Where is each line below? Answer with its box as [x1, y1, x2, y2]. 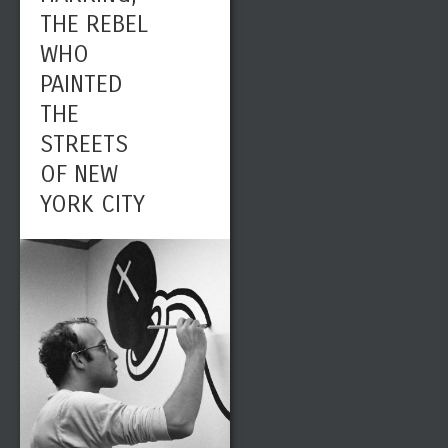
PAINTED [40, 70, 123, 98]
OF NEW [40, 160, 118, 188]
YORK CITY [40, 190, 145, 218]
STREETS [40, 130, 128, 158]
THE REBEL [40, 10, 148, 38]
